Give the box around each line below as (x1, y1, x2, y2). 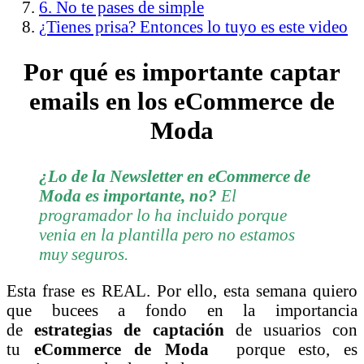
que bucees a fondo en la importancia (6, 301, 357, 320)
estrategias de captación (34, 320, 236, 340)
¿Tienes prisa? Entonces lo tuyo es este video (39, 17, 348, 37)
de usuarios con (235, 320, 358, 340)
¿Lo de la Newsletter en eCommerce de (39, 167, 310, 186)
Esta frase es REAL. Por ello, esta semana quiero (6, 281, 357, 301)
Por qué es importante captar (24, 58, 340, 87)
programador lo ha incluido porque (39, 206, 287, 225)
